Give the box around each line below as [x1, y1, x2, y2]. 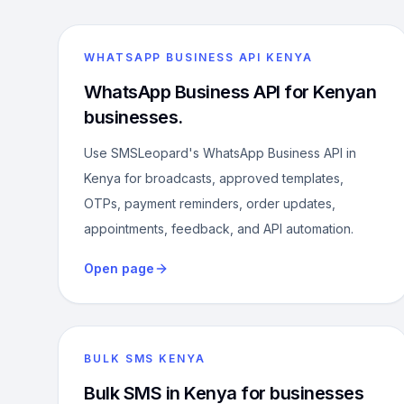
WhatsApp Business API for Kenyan [84, 81, 376, 103]
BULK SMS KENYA [84, 352, 206, 365]
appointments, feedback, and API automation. [84, 221, 353, 236]
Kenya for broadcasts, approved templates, [84, 170, 344, 186]
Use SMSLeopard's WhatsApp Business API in [84, 145, 356, 161]
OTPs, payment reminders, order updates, [84, 196, 335, 211]
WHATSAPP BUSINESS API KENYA [84, 50, 313, 64]
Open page [84, 261, 154, 276]
